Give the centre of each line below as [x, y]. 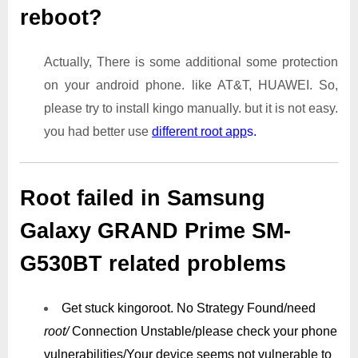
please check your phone [266, 331]
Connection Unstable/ [132, 331]
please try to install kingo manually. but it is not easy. [191, 108]
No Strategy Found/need [246, 308]
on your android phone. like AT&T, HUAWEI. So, [191, 85]
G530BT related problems [153, 263]
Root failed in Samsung [143, 198]
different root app [199, 131]
